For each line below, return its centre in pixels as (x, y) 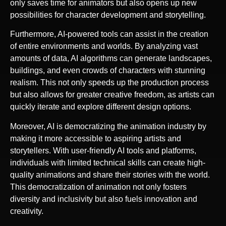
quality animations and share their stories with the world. (110, 175)
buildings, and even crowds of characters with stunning (108, 71)
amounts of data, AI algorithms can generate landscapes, (111, 59)
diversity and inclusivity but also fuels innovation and (104, 199)
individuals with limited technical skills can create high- (108, 162)
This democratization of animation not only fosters (98, 187)
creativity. (27, 211)
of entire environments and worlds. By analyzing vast (104, 46)
